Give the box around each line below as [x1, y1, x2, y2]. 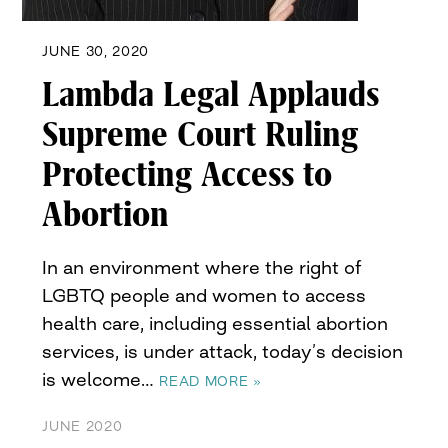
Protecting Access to [42, 155, 333, 196]
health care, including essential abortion [42, 312, 389, 335]
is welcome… [42, 368, 160, 391]
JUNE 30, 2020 [42, 43, 149, 60]
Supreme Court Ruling [42, 115, 359, 156]
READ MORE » [159, 373, 262, 390]
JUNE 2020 [42, 418, 123, 435]
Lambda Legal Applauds [42, 75, 380, 116]
